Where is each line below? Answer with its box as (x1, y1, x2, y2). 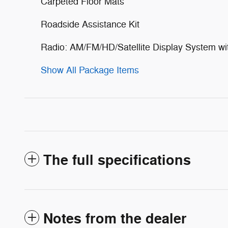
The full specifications (43, 152, 191, 170)
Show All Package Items (41, 65, 139, 76)
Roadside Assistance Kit (41, 19, 139, 31)
